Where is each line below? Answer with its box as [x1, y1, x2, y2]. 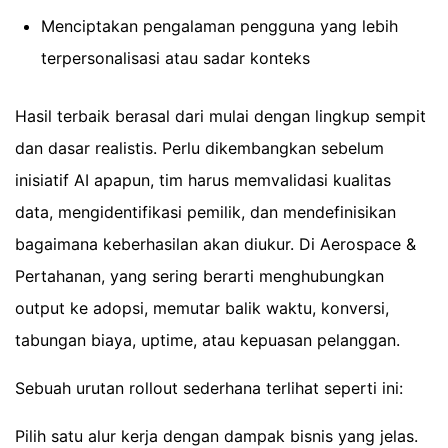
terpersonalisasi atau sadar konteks [40, 47, 310, 68]
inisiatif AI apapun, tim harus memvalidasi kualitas [15, 169, 391, 190]
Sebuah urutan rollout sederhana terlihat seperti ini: [15, 377, 403, 398]
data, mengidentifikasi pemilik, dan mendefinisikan [15, 201, 396, 222]
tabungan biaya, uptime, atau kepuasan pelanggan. [15, 329, 400, 350]
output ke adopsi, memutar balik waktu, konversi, [15, 297, 389, 318]
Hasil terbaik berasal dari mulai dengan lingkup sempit [15, 105, 426, 126]
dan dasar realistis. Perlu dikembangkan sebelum [15, 137, 384, 158]
